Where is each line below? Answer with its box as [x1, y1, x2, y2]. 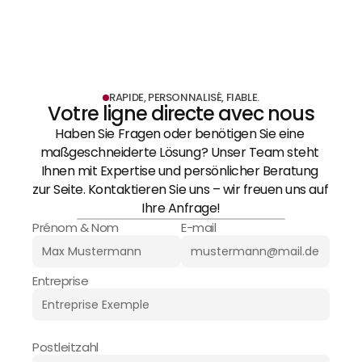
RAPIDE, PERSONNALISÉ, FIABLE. [109, 90, 259, 105]
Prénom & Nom [32, 219, 119, 236]
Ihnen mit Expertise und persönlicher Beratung [40, 162, 318, 180]
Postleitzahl [32, 339, 99, 356]
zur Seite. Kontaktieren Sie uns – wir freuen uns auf [32, 180, 329, 199]
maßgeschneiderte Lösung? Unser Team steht [40, 143, 319, 162]
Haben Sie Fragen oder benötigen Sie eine [55, 124, 305, 143]
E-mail [181, 219, 217, 236]
